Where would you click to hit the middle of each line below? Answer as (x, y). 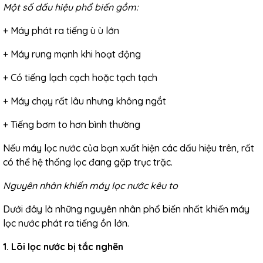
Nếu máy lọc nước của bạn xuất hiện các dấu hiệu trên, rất (129, 148)
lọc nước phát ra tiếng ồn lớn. (66, 223)
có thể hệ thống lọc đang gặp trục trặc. (88, 162)
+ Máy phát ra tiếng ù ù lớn (61, 31)
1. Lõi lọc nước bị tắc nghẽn (63, 247)
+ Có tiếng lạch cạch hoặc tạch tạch (80, 77)
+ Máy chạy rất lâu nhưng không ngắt (85, 101)
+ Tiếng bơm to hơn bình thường (72, 124)
